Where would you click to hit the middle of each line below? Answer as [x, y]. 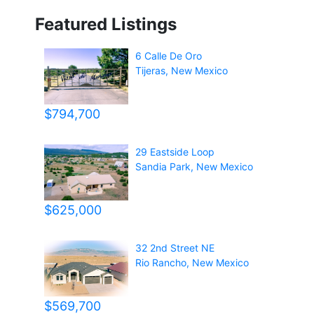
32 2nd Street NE [175, 248]
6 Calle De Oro [169, 56]
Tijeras [151, 71]
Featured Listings [106, 25]
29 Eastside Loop [175, 152]
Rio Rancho [161, 263]
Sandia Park [163, 167]
